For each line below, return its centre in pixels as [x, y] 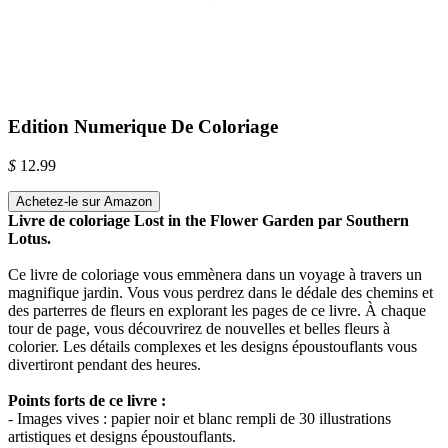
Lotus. [29, 238]
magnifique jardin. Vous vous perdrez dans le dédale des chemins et [220, 292]
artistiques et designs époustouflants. [122, 436]
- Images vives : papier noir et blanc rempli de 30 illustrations [199, 418]
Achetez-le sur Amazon [84, 201]
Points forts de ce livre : [87, 400]
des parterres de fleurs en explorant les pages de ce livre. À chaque [217, 310]
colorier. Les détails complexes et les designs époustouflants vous [212, 346]
